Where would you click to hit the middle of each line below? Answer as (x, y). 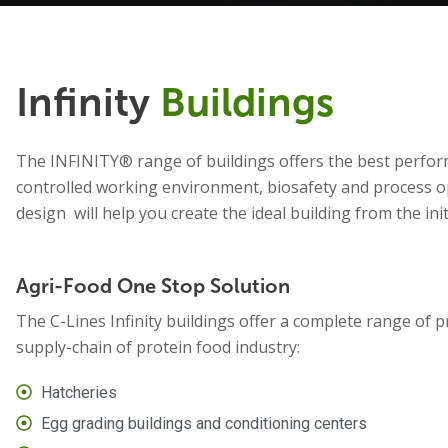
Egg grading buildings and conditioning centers (204, 423)
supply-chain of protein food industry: (158, 346)
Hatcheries (79, 392)
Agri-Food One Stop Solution (153, 285)
